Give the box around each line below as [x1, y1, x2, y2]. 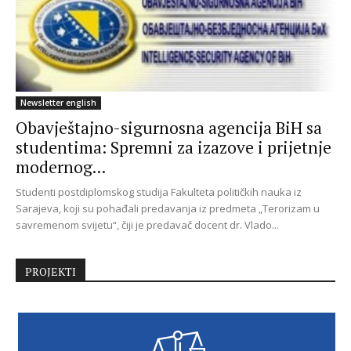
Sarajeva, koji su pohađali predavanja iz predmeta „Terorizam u [16, 201, 320, 216]
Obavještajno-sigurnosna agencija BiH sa [16, 117, 322, 139]
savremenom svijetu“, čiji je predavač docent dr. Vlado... [16, 218, 279, 233]
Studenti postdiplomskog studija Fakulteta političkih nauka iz [16, 185, 302, 200]
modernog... [16, 156, 106, 179]
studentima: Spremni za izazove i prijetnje [16, 136, 331, 159]
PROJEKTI [25, 264, 76, 280]
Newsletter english [20, 97, 96, 109]
